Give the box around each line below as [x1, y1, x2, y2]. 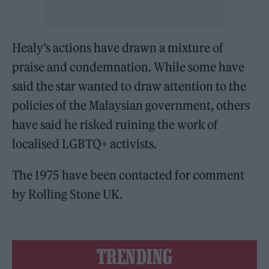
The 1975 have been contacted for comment [12, 168, 245, 183]
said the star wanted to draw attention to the [12, 79, 247, 94]
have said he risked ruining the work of [12, 117, 219, 132]
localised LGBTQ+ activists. [12, 136, 157, 151]
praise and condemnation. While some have [12, 59, 245, 74]
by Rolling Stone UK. [12, 187, 123, 202]
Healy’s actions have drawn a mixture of [12, 40, 224, 55]
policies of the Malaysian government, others [12, 98, 250, 113]
